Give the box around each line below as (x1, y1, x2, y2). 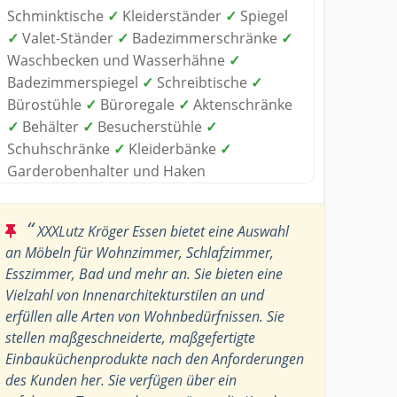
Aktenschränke (190, 94, 293, 114)
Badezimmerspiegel (7, 72, 143, 92)
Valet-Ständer (19, 27, 118, 48)
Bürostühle (7, 94, 86, 114)
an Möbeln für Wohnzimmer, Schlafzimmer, (5, 242, 275, 262)
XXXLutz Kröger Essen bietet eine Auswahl (34, 221, 290, 241)
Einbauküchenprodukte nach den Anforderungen (5, 348, 305, 369)
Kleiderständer (119, 5, 226, 26)
